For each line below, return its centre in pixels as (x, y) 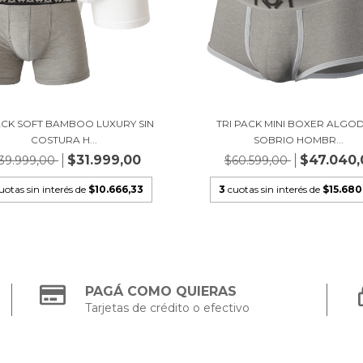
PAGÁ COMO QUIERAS (161, 292)
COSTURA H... (64, 140)
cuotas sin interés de (275, 190)
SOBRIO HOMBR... (299, 140)
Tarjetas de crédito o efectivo (168, 308)
